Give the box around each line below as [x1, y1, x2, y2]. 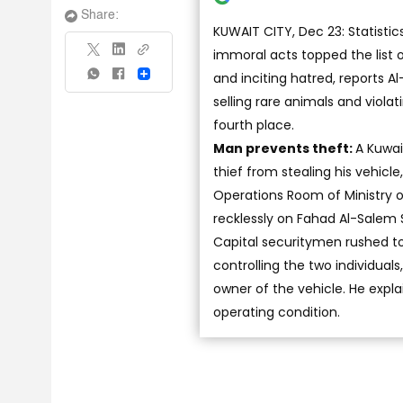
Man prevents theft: [213, 139, 355, 157]
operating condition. [213, 303, 340, 321]
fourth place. [213, 116, 294, 134]
